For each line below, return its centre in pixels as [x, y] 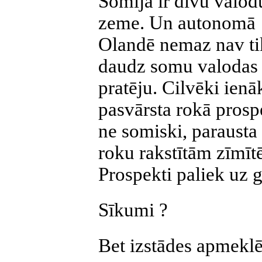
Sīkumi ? [133, 210]
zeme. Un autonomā [177, 23]
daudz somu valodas [178, 66]
